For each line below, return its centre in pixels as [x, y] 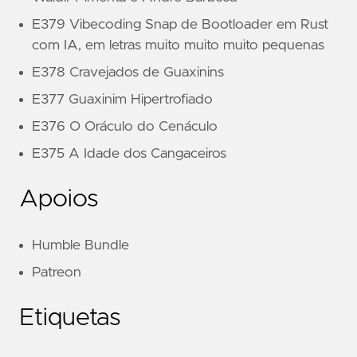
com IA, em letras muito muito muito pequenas [178, 46]
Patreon [57, 273]
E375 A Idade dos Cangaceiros [129, 154]
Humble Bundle [80, 246]
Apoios [59, 200]
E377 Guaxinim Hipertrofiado [122, 100]
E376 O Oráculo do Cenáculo [125, 127]
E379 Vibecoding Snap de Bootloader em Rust [180, 25]
